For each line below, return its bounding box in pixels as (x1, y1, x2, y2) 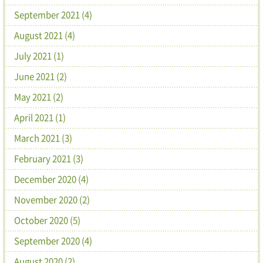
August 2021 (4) (14, 28, 75, 42)
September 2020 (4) (14, 234, 92, 247)
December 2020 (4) (14, 172, 89, 186)
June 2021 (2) (14, 69, 67, 83)
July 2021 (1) (14, 49, 64, 62)
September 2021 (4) (14, 8, 92, 21)
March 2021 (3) (14, 131, 72, 144)
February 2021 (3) (14, 151, 83, 165)
